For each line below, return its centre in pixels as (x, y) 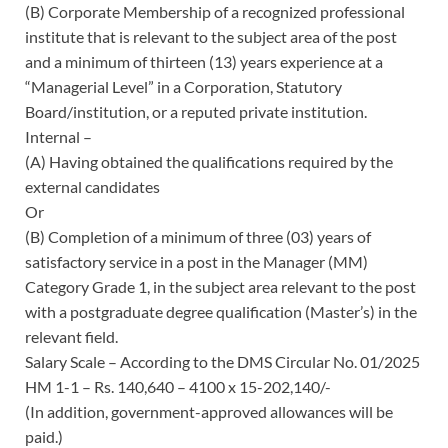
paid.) (44, 436)
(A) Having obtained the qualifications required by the (209, 161)
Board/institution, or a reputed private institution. (196, 111)
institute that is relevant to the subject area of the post (211, 36)
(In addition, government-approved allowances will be (209, 411)
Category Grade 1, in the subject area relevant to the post (220, 286)
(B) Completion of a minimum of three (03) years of (198, 236)
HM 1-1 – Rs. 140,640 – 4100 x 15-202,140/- (178, 386)
